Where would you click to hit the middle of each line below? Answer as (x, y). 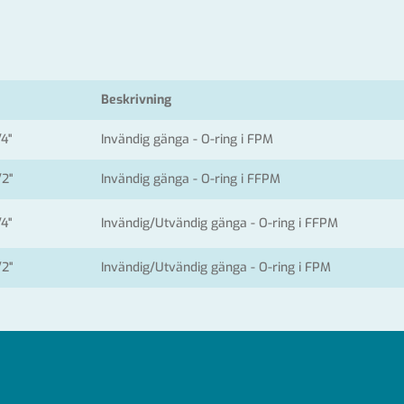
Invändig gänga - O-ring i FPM (187, 139)
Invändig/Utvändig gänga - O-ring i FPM (216, 267)
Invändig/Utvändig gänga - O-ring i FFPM (220, 223)
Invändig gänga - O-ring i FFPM (191, 179)
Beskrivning (136, 99)
